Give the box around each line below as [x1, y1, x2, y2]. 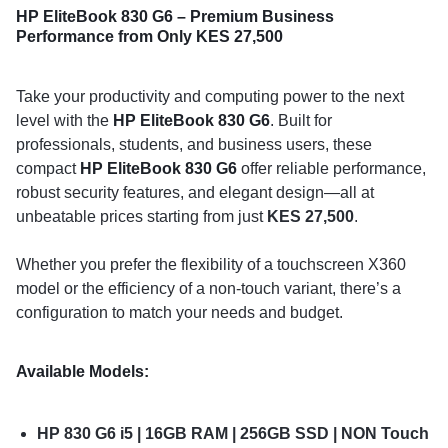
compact [16, 159, 80, 177]
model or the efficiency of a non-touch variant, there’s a [16, 279, 401, 297]
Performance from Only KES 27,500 [16, 28, 283, 46]
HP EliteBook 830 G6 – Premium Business [16, 8, 334, 26]
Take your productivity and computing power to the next [16, 87, 404, 105]
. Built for [270, 111, 332, 129]
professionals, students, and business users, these [16, 135, 372, 153]
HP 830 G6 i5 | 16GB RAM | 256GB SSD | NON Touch [36, 425, 429, 443]
